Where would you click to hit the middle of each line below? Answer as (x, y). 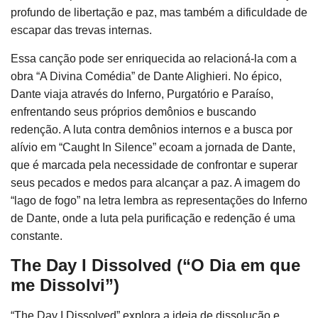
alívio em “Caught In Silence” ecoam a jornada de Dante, (153, 147)
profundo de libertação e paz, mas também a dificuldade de (159, 12)
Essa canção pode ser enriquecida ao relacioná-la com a (154, 59)
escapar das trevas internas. (81, 30)
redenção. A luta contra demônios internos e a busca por (152, 130)
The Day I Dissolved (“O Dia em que (155, 265)
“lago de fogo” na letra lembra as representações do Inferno (159, 201)
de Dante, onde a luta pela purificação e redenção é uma (153, 218)
